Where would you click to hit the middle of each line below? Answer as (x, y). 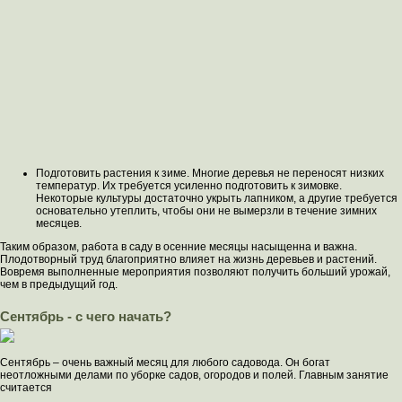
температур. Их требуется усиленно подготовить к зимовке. (189, 186)
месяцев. (59, 223)
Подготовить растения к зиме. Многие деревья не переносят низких (210, 173)
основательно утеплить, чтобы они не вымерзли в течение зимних (206, 211)
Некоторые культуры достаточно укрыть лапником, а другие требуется (217, 198)
